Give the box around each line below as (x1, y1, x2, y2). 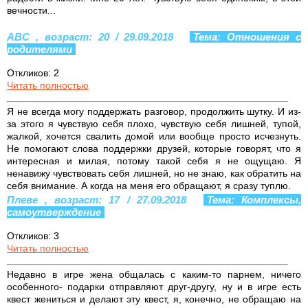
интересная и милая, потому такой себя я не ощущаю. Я (7, 155, 301, 166)
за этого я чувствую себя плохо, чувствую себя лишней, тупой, (7, 118, 301, 129)
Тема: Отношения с (193, 30, 301, 43)
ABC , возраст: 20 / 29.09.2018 (7, 30, 180, 43)
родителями (7, 43, 72, 55)
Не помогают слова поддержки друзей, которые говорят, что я (7, 142, 301, 154)
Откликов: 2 (7, 67, 59, 78)
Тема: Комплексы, (206, 193, 302, 206)
